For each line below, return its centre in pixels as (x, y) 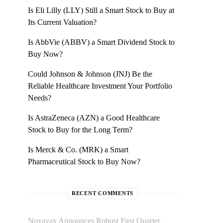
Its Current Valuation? (62, 22)
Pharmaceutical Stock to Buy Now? (84, 162)
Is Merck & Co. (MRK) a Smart (78, 150)
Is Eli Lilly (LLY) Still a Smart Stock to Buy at (101, 10)
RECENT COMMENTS (103, 193)
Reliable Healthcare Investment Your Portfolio (100, 86)
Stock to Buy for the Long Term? (80, 130)
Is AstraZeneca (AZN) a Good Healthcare (94, 118)
